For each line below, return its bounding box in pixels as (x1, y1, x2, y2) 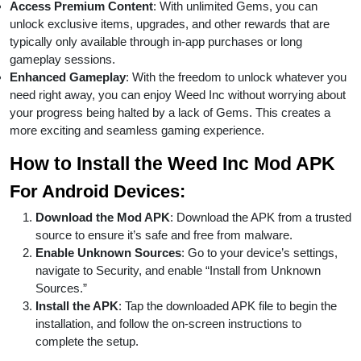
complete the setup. (35, 334, 139, 348)
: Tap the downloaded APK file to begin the (118, 298, 337, 313)
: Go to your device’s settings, (181, 245, 338, 259)
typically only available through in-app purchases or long (10, 34, 302, 48)
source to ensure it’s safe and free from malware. (35, 227, 293, 242)
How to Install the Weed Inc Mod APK (10, 152, 335, 174)
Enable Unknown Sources (35, 245, 181, 259)
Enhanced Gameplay (10, 69, 126, 84)
